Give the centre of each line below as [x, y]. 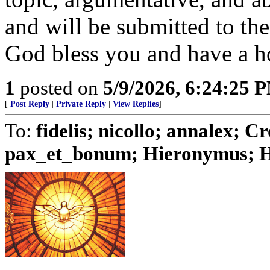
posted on [59, 88]
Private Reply [81, 104]
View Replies [136, 104]
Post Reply [30, 104]
